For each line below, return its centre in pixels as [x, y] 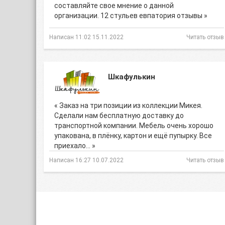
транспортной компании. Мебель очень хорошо [134, 126]
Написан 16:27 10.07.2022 [86, 160]
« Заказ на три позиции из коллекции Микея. [128, 105]
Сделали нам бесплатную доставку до [119, 116]
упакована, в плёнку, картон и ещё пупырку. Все [133, 136]
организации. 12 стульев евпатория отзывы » [131, 16]
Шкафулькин [132, 77]
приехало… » [75, 146]
